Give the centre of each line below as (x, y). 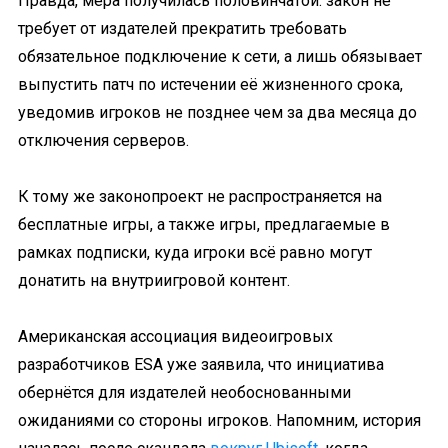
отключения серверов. (103, 140)
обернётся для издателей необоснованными (184, 392)
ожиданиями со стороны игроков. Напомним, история (219, 420)
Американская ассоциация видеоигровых (175, 336)
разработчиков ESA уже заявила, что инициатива (201, 364)
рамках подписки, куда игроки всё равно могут (195, 252)
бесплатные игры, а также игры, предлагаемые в (204, 224)
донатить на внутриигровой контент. (154, 280)
